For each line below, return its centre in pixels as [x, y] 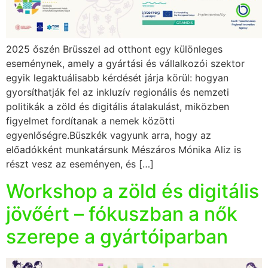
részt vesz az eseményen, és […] [80, 164]
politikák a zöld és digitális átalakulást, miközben [118, 107]
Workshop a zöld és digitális [133, 191]
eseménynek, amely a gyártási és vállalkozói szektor [125, 64]
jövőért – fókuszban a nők [122, 214]
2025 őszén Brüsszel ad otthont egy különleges [114, 49]
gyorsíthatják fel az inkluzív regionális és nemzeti [118, 92]
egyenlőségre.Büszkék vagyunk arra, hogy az [109, 135]
